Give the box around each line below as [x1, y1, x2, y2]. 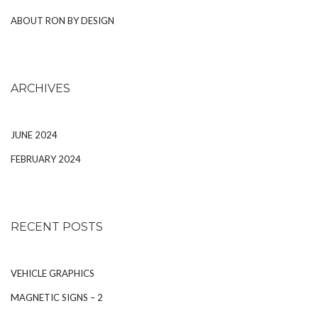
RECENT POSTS [11, 220, 103, 234]
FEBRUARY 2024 [11, 153, 81, 165]
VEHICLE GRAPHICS [11, 268, 94, 279]
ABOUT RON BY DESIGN [11, 15, 114, 26]
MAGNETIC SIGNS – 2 [11, 292, 103, 303]
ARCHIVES [11, 82, 70, 95]
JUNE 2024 [11, 129, 57, 141]
